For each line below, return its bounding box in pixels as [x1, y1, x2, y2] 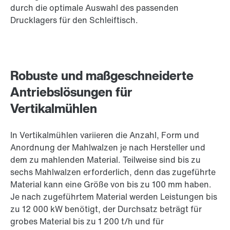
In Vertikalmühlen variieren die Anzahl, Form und [10, 129, 199, 142]
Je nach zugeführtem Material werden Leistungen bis [10, 190, 217, 203]
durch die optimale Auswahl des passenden [10, 2, 179, 14]
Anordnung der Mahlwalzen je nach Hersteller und [10, 141, 205, 154]
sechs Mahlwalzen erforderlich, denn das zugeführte [10, 166, 216, 179]
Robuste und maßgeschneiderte [10, 66, 194, 85]
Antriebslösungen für [10, 83, 132, 102]
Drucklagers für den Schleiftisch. [10, 14, 138, 27]
